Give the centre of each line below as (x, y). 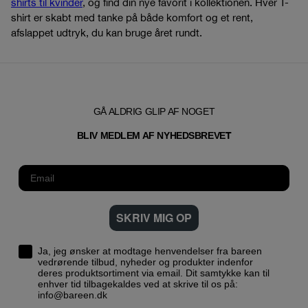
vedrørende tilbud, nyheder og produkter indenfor (145, 262)
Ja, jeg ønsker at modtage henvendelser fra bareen (150, 251)
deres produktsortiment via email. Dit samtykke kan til (112, 273)
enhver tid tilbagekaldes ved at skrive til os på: (138, 284)
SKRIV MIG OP (154, 217)
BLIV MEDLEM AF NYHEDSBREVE (151, 135)
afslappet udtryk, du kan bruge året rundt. (107, 32)
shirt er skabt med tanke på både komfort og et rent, (132, 17)
